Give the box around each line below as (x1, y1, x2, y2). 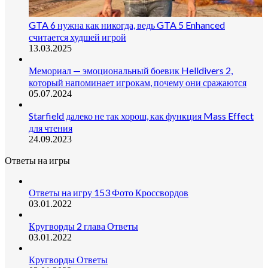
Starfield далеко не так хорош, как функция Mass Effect (29, 109, 254, 121)
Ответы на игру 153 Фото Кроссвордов (29, 186, 188, 198)
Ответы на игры (5, 154, 70, 166)
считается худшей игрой (29, 31, 126, 42)
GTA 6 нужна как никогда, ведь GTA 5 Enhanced (29, 19, 225, 31)
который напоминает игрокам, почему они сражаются (29, 76, 246, 88)
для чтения (29, 121, 72, 133)
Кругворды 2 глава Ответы (29, 220, 138, 232)
